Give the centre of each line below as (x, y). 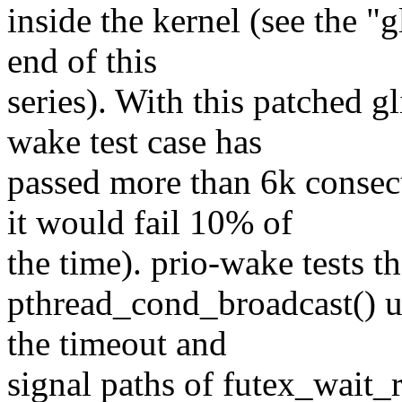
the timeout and (117, 344)
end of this (82, 61)
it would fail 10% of (150, 223)
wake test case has (135, 142)
